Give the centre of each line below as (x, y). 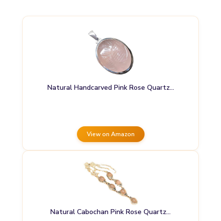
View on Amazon (110, 134)
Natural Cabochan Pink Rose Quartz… (110, 212)
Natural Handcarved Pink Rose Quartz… (110, 88)
